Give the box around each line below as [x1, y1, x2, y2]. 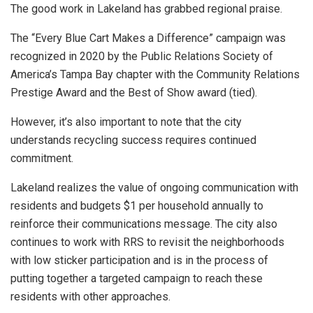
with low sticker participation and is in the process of [10, 253, 268, 267]
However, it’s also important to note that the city [10, 115, 242, 129]
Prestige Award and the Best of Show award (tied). [10, 85, 257, 99]
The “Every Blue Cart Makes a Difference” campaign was [10, 31, 286, 45]
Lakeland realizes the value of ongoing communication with [10, 180, 298, 194]
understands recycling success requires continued [10, 133, 256, 147]
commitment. [10, 151, 73, 165]
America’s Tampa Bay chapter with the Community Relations [10, 67, 300, 81]
